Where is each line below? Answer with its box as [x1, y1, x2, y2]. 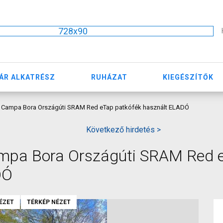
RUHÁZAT [91, 73, 127, 81]
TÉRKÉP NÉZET [27, 199, 71, 206]
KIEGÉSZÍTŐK [163, 73, 214, 81]
